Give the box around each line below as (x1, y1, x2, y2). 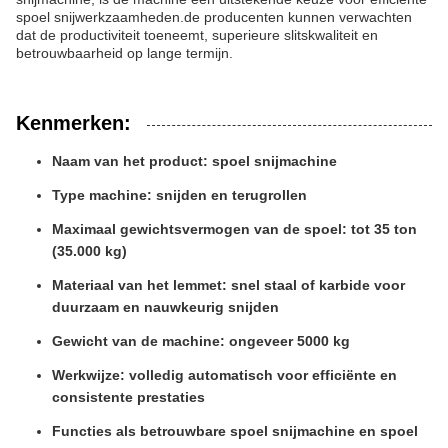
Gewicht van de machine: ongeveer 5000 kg (52, 333, 350, 349)
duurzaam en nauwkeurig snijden (52, 299, 279, 315)
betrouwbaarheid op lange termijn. (16, 45, 233, 61)
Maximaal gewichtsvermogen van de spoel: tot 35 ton (52, 221, 417, 237)
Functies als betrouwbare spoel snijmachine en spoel (52, 423, 418, 439)
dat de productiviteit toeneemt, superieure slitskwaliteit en (16, 27, 378, 43)
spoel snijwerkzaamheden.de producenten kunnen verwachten (16, 9, 412, 25)
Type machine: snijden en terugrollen (52, 187, 307, 203)
